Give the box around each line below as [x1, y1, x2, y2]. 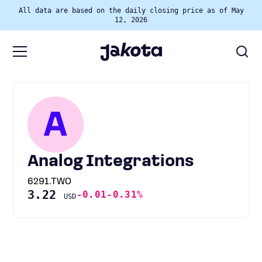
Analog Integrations [27, 154, 194, 170]
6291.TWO [27, 177, 71, 187]
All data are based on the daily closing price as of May [18, 6, 244, 15]
